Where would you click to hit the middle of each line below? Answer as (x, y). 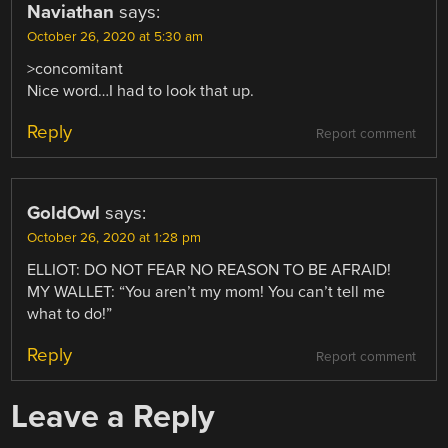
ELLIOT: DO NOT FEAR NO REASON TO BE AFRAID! (209, 269)
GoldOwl (64, 212)
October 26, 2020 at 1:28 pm (114, 237)
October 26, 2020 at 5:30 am (115, 36)
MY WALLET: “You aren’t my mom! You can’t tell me (206, 291)
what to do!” (70, 313)
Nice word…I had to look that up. (141, 90)
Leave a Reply (113, 417)
